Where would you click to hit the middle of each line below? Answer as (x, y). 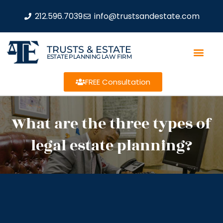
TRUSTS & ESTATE (89, 49)
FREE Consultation (117, 82)
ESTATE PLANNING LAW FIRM (89, 56)
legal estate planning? (111, 146)
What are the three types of (111, 124)
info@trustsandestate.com (147, 16)
